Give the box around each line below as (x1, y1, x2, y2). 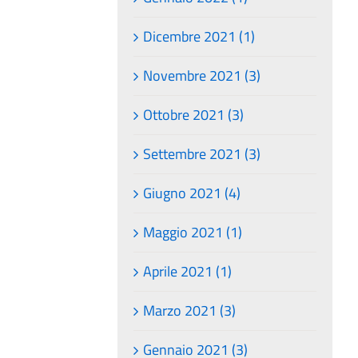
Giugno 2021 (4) (143, 181, 241, 204)
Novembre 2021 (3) (143, 64, 261, 86)
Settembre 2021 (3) (143, 142, 261, 165)
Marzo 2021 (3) (143, 299, 237, 321)
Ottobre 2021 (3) (143, 103, 245, 125)
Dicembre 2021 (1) (143, 25, 256, 47)
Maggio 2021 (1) (143, 221, 243, 243)
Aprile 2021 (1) (143, 260, 233, 282)
